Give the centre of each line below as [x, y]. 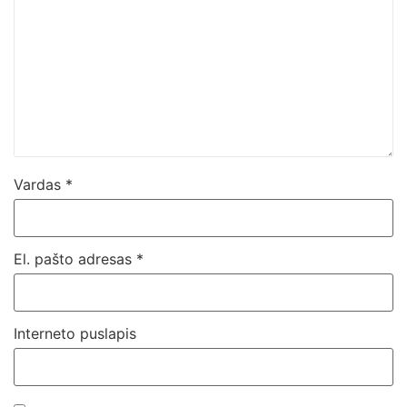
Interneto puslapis [75, 334]
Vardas [40, 185]
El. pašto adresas [75, 259]
